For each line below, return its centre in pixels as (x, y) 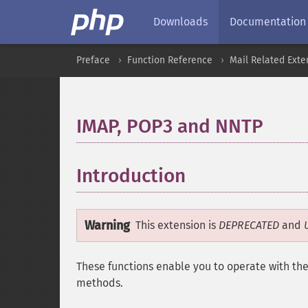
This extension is (177, 225)
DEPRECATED (249, 225)
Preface (93, 60)
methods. (100, 283)
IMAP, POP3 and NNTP (170, 126)
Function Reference (170, 60)
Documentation (268, 22)
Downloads (180, 22)
